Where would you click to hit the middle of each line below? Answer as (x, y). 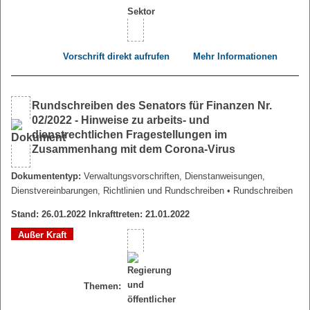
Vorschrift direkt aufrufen (116, 57)
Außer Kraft (42, 235)
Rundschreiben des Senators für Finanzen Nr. (152, 106)
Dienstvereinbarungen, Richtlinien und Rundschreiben (118, 191)
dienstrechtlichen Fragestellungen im (129, 135)
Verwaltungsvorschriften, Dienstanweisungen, (174, 176)
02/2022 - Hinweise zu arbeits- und (121, 120)
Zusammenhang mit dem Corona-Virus (134, 149)
